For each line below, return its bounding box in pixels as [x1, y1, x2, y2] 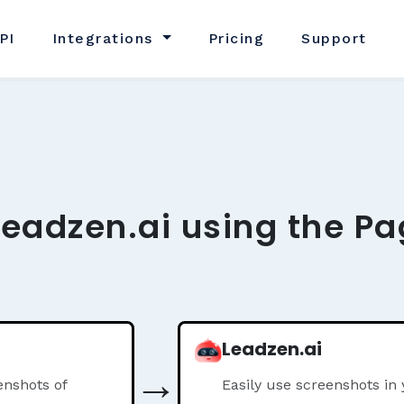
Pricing [207, 30, 265, 47]
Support [301, 30, 367, 47]
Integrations [51, 30, 160, 47]
